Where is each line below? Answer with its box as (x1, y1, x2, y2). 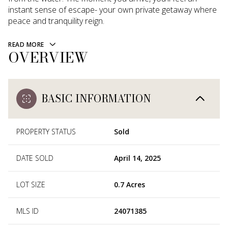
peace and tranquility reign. (8, 15, 104, 26)
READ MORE (8, 40, 44, 49)
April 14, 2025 (114, 153, 161, 163)
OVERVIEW (8, 46, 88, 68)
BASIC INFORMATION (42, 90, 151, 106)
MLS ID (16, 206, 39, 216)
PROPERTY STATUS (16, 126, 76, 136)
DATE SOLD (16, 153, 53, 163)
